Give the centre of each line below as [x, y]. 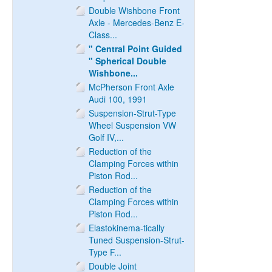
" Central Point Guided [135, 49]
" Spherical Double [127, 61]
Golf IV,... [106, 137]
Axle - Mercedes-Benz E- [137, 22]
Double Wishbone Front [134, 10]
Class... [103, 35]
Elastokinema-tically [127, 228]
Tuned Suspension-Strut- [137, 240]
